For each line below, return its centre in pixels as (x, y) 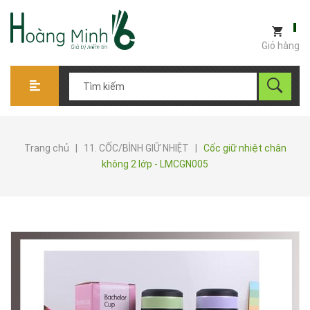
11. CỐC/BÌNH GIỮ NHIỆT (136, 148)
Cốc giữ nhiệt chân (245, 148)
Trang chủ (46, 148)
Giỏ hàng (281, 45)
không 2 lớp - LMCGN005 (155, 164)
